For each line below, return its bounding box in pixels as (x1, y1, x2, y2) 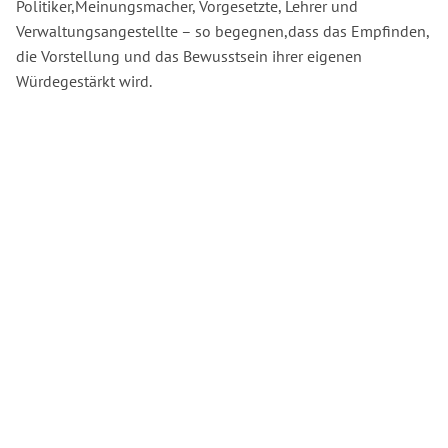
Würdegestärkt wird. (16, 70, 152, 91)
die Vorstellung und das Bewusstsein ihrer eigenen (16, 45, 362, 66)
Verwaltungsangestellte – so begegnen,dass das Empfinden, (16, 20, 429, 41)
